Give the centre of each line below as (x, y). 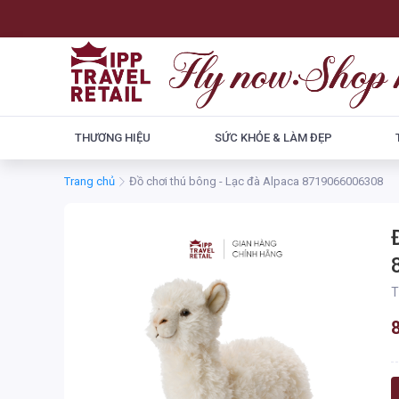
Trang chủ (90, 181)
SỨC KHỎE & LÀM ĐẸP (273, 138)
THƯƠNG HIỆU (113, 138)
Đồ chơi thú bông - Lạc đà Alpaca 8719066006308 (342, 181)
